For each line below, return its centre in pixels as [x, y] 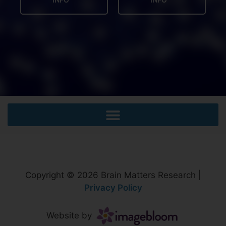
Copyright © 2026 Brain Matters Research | [113, 175]
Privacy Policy [113, 188]
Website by [70, 216]
